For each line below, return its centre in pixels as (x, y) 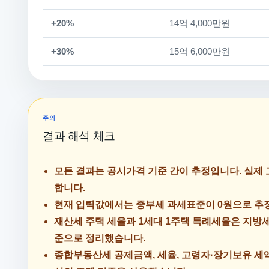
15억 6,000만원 (200, 52)
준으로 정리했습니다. (100, 238)
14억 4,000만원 (200, 23)
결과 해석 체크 (79, 136)
